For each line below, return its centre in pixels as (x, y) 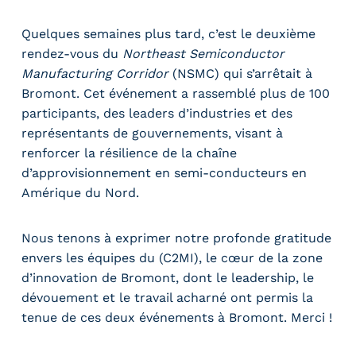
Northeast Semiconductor (204, 53)
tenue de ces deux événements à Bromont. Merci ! (177, 317)
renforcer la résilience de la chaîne (130, 153)
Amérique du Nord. (85, 192)
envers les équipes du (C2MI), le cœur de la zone (172, 257)
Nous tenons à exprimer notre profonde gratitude (177, 238)
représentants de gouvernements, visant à (153, 133)
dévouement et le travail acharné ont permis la (168, 297)
